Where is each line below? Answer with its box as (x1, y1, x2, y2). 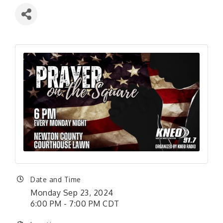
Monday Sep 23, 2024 (30, 188, 113, 198)
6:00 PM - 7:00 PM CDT (30, 199, 119, 209)
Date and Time (30, 175, 81, 184)
